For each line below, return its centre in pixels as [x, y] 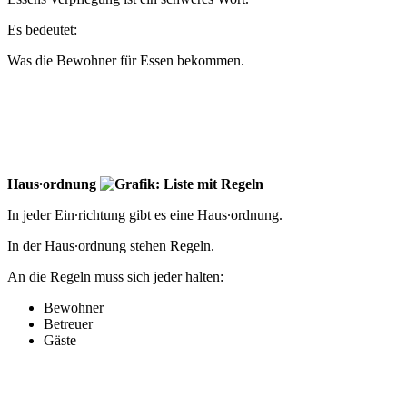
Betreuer [68, 324]
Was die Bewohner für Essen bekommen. [126, 61]
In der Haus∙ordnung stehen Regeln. [111, 246]
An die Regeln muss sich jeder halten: [115, 277]
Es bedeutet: [42, 30]
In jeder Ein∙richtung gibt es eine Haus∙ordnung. [145, 215]
